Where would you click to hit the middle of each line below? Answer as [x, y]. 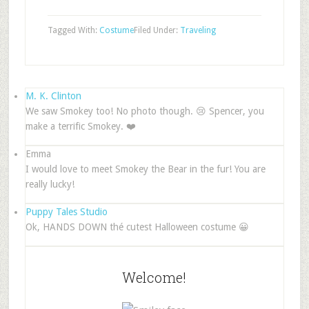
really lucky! [50, 184]
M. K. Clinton [53, 96]
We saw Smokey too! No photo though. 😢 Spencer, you [144, 111]
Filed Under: [157, 30]
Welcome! [154, 277]
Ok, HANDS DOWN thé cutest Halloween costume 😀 [137, 227]
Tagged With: [73, 30]
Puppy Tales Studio [66, 212]
